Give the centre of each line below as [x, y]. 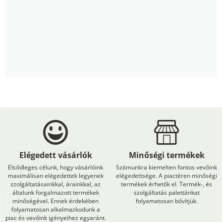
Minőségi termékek [166, 155]
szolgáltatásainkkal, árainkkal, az [55, 184]
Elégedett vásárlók [55, 155]
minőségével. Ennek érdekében [55, 201]
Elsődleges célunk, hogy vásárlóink [55, 167]
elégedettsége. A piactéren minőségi [166, 176]
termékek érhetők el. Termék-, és [166, 184]
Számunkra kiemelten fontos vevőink [166, 167]
